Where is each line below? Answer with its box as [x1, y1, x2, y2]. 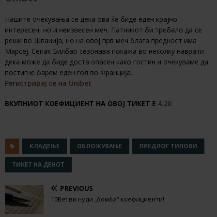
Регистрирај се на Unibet [5, 78, 92, 88]
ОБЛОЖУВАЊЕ [77, 142, 122, 151]
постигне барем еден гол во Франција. [5, 68, 132, 77]
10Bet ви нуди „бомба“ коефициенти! [51, 195, 164, 204]
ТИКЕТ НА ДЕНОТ [12, 160, 64, 169]
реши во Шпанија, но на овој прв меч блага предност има [5, 36, 197, 46]
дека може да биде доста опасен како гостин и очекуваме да [5, 57, 208, 67]
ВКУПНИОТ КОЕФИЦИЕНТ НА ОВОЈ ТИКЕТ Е [5, 99, 158, 108]
